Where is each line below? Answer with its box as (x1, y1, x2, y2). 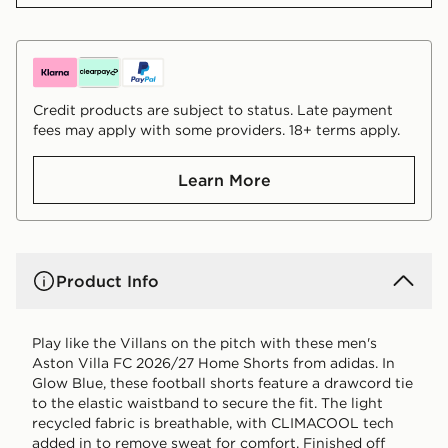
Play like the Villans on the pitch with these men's (32, 333, 377, 352)
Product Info (56, 270, 159, 291)
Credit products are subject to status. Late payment (33, 100, 393, 119)
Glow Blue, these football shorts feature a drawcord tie (32, 373, 413, 392)
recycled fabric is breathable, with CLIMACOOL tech (32, 413, 394, 432)
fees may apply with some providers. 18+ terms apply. (33, 120, 400, 139)
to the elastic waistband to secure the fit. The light (32, 393, 383, 412)
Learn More (177, 169, 271, 190)
